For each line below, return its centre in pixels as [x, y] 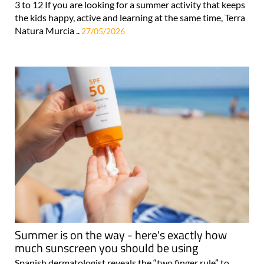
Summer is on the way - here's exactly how [121, 235]
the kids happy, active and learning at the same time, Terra [130, 17]
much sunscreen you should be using [106, 247]
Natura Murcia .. [48, 30]
